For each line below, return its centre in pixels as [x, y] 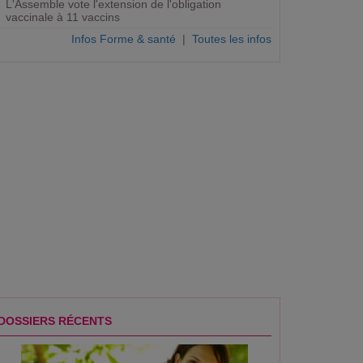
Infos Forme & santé [124, 39]
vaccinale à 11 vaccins [63, 17]
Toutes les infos [232, 39]
